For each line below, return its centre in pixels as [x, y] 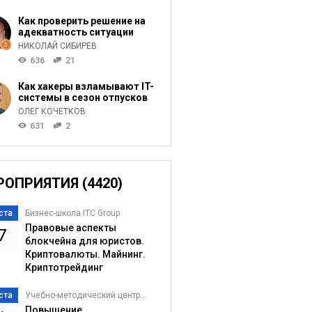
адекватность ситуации [76, 32]
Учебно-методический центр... [85, 295]
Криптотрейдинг [64, 267]
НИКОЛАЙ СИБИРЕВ [57, 46]
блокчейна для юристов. [84, 241]
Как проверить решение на [81, 21]
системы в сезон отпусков [83, 97]
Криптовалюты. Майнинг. [85, 254]
